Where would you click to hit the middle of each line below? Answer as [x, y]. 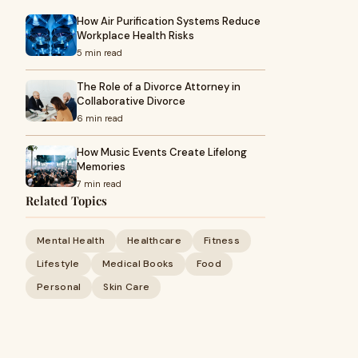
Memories [101, 167]
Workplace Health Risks [135, 36]
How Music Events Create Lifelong [162, 152]
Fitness [222, 241]
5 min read [99, 53]
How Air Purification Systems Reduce [169, 21]
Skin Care [127, 287]
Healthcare [154, 241]
